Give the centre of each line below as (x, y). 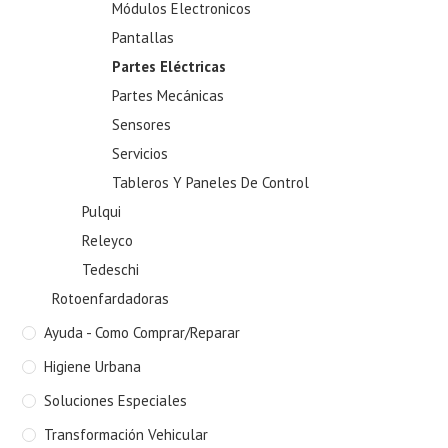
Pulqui (102, 212)
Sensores (142, 125)
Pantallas (143, 38)
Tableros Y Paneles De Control (211, 183)
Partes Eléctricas (169, 67)
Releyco (108, 241)
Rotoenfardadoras (111, 299)
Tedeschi (111, 270)
